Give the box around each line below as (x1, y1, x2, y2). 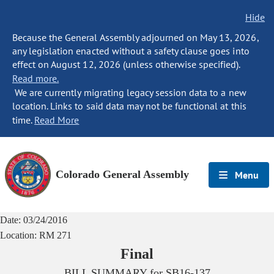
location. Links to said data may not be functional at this (12, 100, 246, 112)
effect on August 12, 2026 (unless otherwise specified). (12, 58, 240, 70)
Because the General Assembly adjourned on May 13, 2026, (12, 31, 259, 43)
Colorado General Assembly (56, 168, 189, 180)
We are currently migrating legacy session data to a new (12, 86, 246, 98)
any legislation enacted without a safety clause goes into (12, 45, 250, 57)
